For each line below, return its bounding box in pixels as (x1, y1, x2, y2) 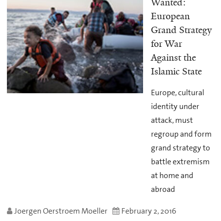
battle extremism (150, 156, 210, 167)
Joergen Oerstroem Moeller (14, 205, 108, 216)
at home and (150, 170, 193, 181)
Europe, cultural (150, 87, 204, 98)
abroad (150, 184, 175, 195)
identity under (150, 101, 199, 112)
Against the (150, 51, 196, 64)
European (150, 10, 190, 22)
